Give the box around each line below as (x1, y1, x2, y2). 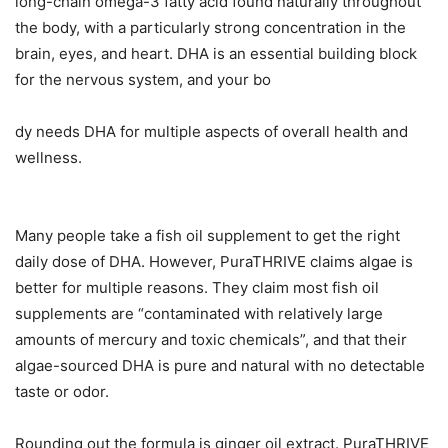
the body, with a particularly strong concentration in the (15, 18, 406, 38)
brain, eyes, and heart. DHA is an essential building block (15, 44, 417, 64)
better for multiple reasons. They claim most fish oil (15, 278, 379, 298)
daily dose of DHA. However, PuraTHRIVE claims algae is (15, 252, 413, 272)
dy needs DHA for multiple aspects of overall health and (15, 122, 408, 142)
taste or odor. (15, 382, 109, 402)
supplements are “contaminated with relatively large (15, 304, 383, 324)
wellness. (15, 148, 82, 168)
